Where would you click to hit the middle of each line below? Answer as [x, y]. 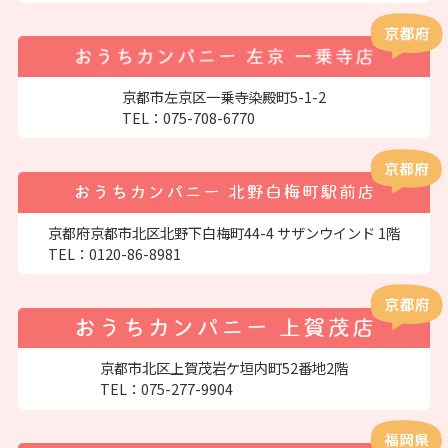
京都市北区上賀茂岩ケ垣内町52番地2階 [224, 368]
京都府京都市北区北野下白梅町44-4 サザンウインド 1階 [224, 232]
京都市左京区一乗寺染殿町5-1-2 [224, 97]
